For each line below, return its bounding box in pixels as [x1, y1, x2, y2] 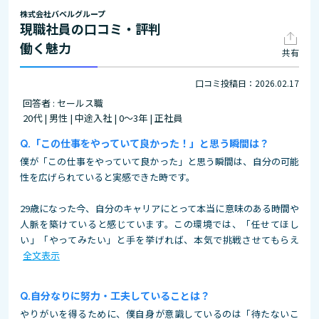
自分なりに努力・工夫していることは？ [31, 288, 210, 303]
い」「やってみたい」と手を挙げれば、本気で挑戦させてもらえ [20, 233, 299, 246]
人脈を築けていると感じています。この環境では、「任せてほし [20, 217, 299, 231]
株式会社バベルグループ [20, 8, 105, 19]
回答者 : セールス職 [23, 96, 103, 110]
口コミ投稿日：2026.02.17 [195, 77, 299, 89]
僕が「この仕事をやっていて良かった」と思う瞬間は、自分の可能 [20, 155, 299, 168]
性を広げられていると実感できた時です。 [20, 170, 195, 184]
